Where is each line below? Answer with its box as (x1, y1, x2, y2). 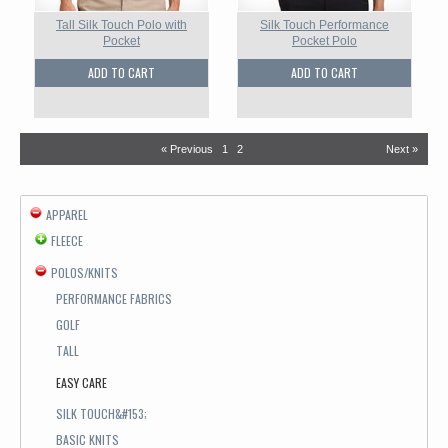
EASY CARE (56, 374, 107, 391)
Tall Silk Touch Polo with (56, 18, 187, 32)
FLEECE (51, 232, 83, 249)
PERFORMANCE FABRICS (56, 290, 172, 307)
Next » (386, 143, 418, 155)
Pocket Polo (292, 34, 357, 48)
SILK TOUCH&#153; (56, 405, 147, 422)
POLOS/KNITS (51, 264, 118, 281)
